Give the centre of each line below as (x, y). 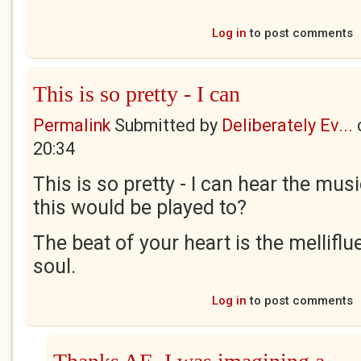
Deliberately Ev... (287, 125)
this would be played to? (140, 207)
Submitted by (166, 125)
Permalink (72, 125)
